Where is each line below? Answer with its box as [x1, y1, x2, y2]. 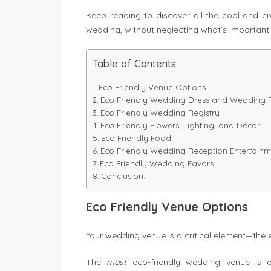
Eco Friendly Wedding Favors [99, 158, 214, 169]
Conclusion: [100, 171, 145, 181]
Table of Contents [93, 57, 176, 70]
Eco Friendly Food [100, 133, 171, 143]
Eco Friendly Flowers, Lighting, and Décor [100, 120, 260, 131]
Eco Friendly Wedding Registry [100, 108, 220, 118]
